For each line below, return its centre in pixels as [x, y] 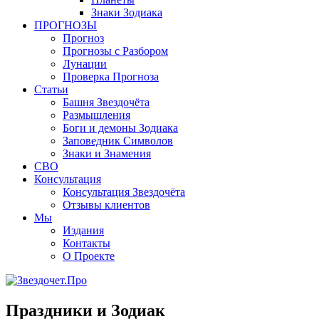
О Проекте [89, 256]
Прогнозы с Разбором [115, 51]
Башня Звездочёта [106, 102]
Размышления [96, 115]
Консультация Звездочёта [124, 192]
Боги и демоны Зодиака [120, 128]
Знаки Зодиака [127, 12]
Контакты [87, 243]
